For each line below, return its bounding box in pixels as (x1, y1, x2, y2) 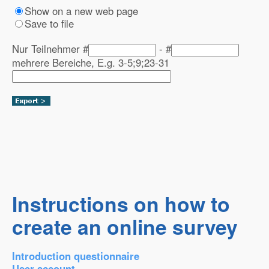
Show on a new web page (25, 4, 138, 18)
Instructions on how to (12, 189, 230, 218)
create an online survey (12, 212, 238, 241)
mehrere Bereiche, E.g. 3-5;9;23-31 (12, 55, 169, 70)
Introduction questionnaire (12, 249, 139, 263)
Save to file (25, 16, 74, 31)
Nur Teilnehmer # (12, 41, 88, 56)
